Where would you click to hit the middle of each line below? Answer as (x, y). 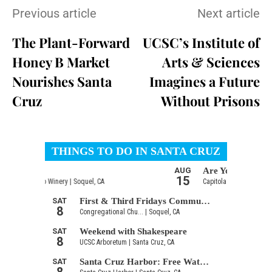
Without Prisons (210, 100)
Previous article (54, 13)
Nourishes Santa (62, 81)
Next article (228, 13)
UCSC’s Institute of (201, 42)
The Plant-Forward (71, 42)
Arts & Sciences (211, 62)
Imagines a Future (204, 81)
